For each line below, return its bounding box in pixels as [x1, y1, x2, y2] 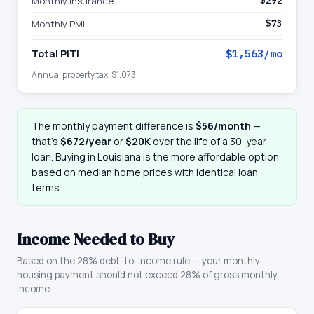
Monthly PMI [32, 18, 85, 30]
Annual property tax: [32, 69, 111, 81]
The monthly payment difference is [32, 119, 196, 132]
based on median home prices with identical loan [32, 165, 258, 179]
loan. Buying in [32, 150, 97, 163]
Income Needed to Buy [17, 228, 175, 250]
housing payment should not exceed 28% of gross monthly [17, 268, 278, 281]
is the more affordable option [141, 150, 279, 163]
